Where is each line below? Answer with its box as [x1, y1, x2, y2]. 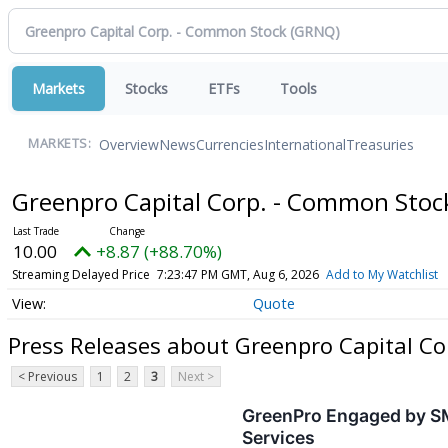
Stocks [125, 79, 168, 98]
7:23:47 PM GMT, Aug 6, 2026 [156, 266, 319, 283]
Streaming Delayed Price [11, 266, 150, 283]
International [264, 134, 346, 154]
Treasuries [346, 134, 414, 154]
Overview [99, 134, 159, 154]
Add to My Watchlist [325, 266, 438, 283]
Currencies [196, 134, 264, 154]
